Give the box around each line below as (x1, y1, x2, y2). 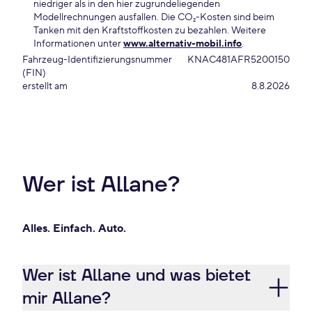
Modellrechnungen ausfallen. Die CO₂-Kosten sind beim (33, 11, 274, 24)
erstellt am (22, 80, 68, 93)
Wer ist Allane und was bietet (22, 265, 251, 287)
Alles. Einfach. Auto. (22, 221, 126, 235)
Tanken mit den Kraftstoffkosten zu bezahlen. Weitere (33, 24, 266, 37)
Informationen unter (33, 38, 123, 50)
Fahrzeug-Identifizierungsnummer (22, 54, 172, 66)
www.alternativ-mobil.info (123, 38, 242, 50)
